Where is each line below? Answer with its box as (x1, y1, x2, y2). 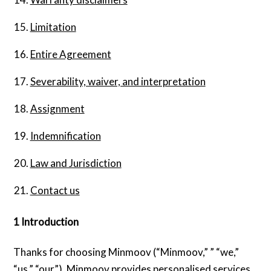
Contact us (30, 184, 80, 197)
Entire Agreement (30, 48, 111, 61)
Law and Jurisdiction (30, 157, 122, 170)
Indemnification (30, 129, 101, 143)
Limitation (30, 21, 76, 34)
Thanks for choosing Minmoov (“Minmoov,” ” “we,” (13, 246, 240, 259)
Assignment (30, 102, 85, 116)
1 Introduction (13, 215, 79, 229)
